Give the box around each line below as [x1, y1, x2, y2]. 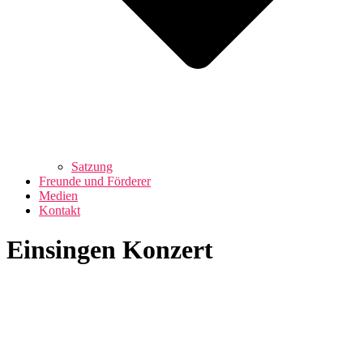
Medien [39, 189, 78, 203]
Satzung [71, 160, 113, 173]
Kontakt [39, 203, 80, 217]
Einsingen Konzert [6, 235, 213, 265]
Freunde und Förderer [39, 174, 151, 188]
